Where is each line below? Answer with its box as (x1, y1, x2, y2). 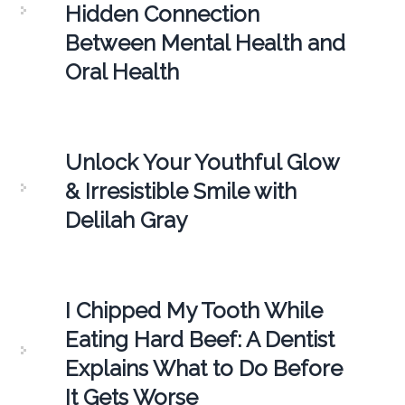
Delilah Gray (64, 206, 187, 233)
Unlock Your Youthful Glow (64, 148, 339, 175)
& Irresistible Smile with (64, 177, 297, 204)
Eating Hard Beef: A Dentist (64, 325, 334, 353)
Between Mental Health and (64, 29, 345, 56)
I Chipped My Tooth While (64, 297, 323, 324)
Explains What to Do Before (64, 354, 343, 381)
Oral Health (64, 58, 179, 85)
